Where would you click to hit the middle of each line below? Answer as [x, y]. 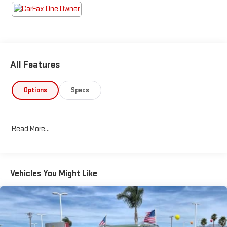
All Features [35, 65]
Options [35, 90]
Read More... [30, 129]
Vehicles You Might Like [54, 174]
